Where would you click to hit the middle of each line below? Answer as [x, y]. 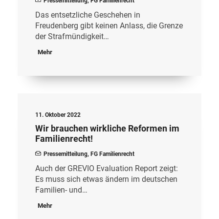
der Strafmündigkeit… [72, 36]
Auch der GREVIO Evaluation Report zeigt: [107, 168]
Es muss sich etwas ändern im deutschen [106, 179]
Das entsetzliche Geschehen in [88, 15]
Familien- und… [61, 190]
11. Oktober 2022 [58, 115]
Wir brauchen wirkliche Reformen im [107, 128]
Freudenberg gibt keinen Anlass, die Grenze [109, 26]
